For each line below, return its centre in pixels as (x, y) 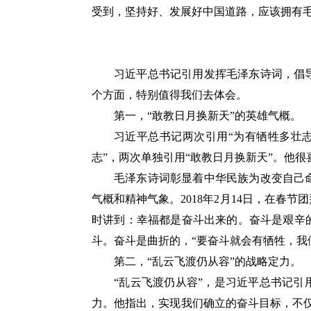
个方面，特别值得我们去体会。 (169, 95)
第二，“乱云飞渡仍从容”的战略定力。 (208, 261)
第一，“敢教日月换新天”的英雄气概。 (208, 116)
